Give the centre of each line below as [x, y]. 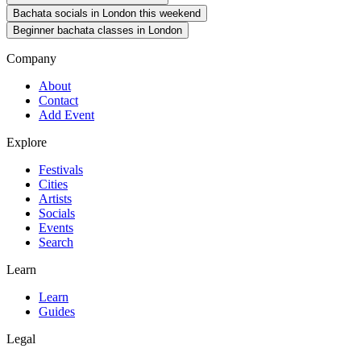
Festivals [61, 170]
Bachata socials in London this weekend [107, 14]
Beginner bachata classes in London [98, 31]
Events [56, 228]
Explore [27, 143]
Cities [53, 185]
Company [31, 59]
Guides [57, 312]
